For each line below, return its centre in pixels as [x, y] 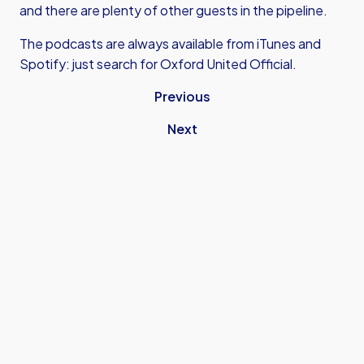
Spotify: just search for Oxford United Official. [158, 64]
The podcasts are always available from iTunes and [170, 43]
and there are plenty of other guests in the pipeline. [173, 10]
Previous [182, 96]
